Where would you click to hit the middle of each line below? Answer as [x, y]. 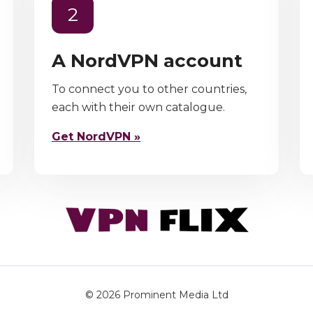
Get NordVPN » [96, 137]
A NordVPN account [147, 61]
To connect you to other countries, [149, 89]
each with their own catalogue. [138, 107]
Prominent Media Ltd [175, 295]
